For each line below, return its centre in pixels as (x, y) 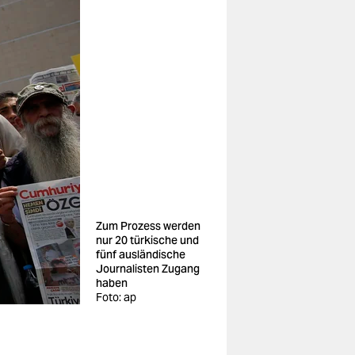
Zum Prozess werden (148, 226)
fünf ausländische (141, 254)
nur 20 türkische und (147, 240)
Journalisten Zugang (148, 269)
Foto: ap (116, 297)
